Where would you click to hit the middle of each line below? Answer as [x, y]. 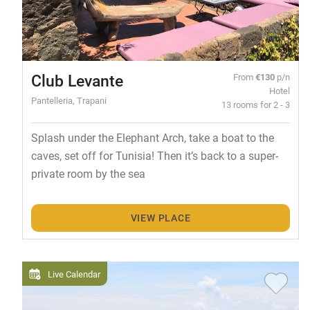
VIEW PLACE [161, 217]
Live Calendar [74, 274]
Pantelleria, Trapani [69, 100]
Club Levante [77, 80]
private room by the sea [88, 173]
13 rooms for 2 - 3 [256, 104]
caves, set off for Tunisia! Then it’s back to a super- [154, 155]
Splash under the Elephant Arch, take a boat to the [152, 137]
